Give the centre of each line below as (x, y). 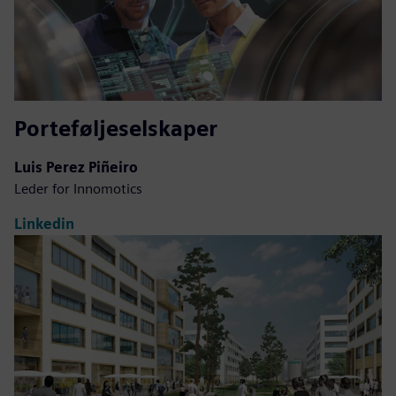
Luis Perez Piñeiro (76, 167)
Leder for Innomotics (78, 188)
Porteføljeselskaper (116, 128)
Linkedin (44, 225)
